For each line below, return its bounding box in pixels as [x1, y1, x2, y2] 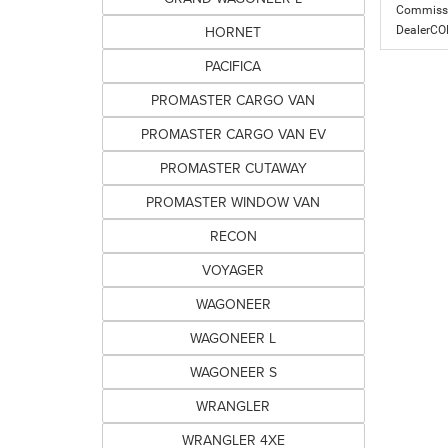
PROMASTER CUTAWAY [159, 158, 307, 179]
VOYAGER [202, 260, 265, 281]
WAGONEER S [189, 362, 277, 383]
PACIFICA [205, 56, 262, 77]
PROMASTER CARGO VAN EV [140, 124, 326, 145]
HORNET [205, 22, 262, 43]
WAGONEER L [190, 328, 277, 349]
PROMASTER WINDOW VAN [146, 192, 321, 213]
